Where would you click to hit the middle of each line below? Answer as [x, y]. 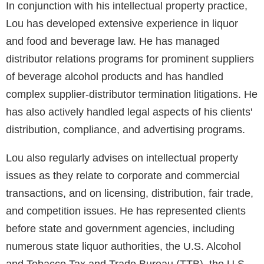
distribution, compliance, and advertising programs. [126, 130]
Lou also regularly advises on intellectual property [122, 158]
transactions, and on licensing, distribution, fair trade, [130, 194]
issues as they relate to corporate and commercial [123, 176]
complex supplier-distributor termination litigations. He [132, 95]
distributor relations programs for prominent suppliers [130, 59]
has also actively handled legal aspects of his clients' [129, 112]
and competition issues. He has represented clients [126, 211]
